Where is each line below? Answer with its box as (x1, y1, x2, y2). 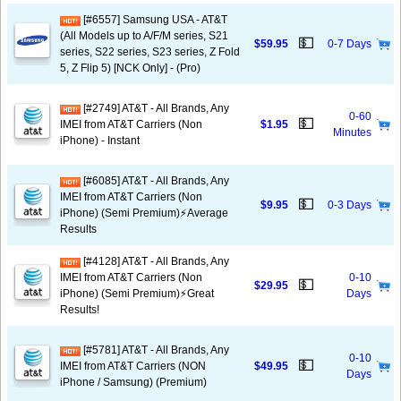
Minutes (333, 126, 371, 139)
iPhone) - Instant (60, 134, 140, 147)
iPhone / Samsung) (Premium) (60, 376, 207, 388)
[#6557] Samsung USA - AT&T (81, 13, 227, 26)
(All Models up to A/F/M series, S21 (60, 30, 228, 42)
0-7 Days (328, 38, 371, 50)
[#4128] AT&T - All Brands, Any (81, 255, 229, 268)
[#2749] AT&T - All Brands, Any (81, 102, 229, 115)
